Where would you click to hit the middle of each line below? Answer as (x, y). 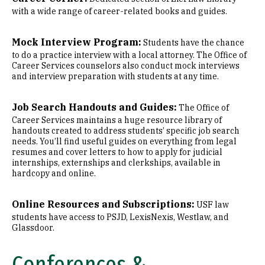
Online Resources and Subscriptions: (103, 204)
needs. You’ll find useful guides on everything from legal (124, 141)
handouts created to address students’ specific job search (126, 131)
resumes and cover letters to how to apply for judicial (117, 152)
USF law (212, 205)
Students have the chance (193, 43)
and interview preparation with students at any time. (115, 76)
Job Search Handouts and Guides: (94, 107)
